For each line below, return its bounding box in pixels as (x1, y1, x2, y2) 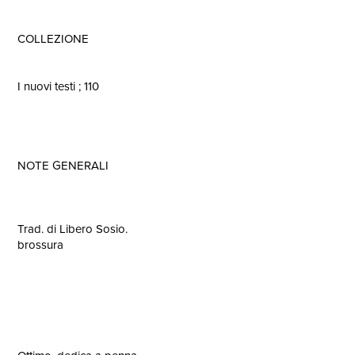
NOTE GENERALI (17, 157, 109, 174)
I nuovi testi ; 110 (17, 78, 99, 95)
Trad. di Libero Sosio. (17, 220, 128, 238)
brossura (17, 236, 63, 254)
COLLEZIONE (17, 30, 89, 48)
